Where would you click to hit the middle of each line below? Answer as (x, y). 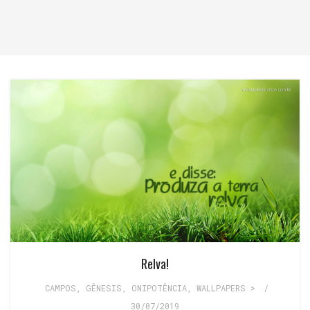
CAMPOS (61, 288)
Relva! (155, 264)
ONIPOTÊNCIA (159, 288)
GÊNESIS (104, 288)
